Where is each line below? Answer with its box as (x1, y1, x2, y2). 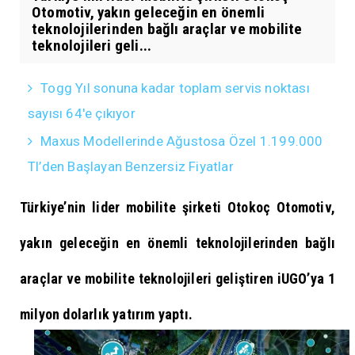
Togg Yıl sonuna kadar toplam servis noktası (40, 79, 310, 96)
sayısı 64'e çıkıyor (28, 105, 136, 121)
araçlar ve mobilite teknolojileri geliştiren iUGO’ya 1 (20, 269, 335, 287)
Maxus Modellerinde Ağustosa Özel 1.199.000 (40, 132, 323, 149)
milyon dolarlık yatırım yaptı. (20, 305, 197, 323)
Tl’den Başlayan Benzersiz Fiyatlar (28, 158, 234, 174)
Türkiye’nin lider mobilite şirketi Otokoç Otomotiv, (20, 198, 335, 216)
